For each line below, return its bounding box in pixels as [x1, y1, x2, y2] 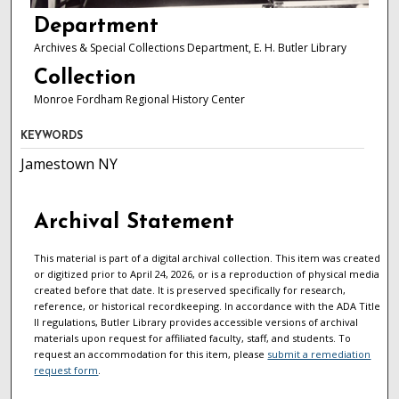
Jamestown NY [20, 153, 118, 174]
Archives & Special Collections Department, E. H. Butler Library [33, 39, 346, 55]
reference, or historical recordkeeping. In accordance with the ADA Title [34, 298, 381, 313]
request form [34, 362, 99, 377]
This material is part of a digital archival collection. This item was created [34, 250, 381, 265]
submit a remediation [267, 346, 371, 361]
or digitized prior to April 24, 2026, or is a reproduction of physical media [34, 266, 380, 281]
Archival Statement [34, 211, 235, 233]
